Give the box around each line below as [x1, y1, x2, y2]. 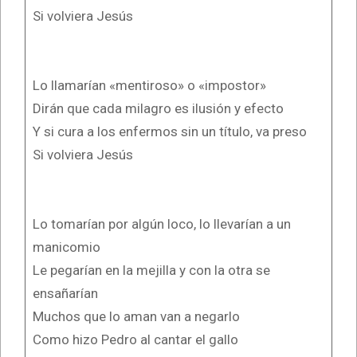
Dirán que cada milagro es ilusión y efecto [32, 100, 284, 116]
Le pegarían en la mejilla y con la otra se [32, 261, 270, 278]
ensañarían [32, 284, 98, 301]
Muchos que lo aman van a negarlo [32, 308, 240, 324]
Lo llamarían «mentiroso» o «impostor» [32, 76, 266, 93]
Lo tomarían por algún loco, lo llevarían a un [32, 215, 291, 232]
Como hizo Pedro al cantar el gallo [32, 331, 238, 347]
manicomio [32, 238, 100, 255]
